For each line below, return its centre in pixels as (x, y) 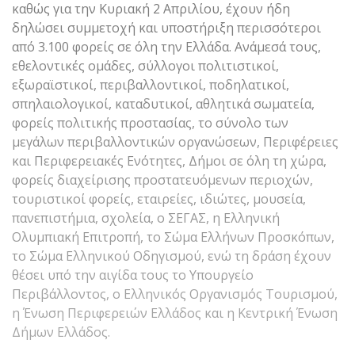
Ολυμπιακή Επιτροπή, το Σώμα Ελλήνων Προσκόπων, (173, 237)
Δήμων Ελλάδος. (61, 332)
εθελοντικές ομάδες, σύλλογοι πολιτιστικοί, (145, 65)
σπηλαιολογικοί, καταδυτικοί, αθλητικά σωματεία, (163, 103)
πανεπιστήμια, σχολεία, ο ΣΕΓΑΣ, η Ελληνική (146, 218)
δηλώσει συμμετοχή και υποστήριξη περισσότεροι (166, 27)
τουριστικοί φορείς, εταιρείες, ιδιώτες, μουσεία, (159, 198)
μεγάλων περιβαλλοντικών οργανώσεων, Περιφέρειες (175, 141)
